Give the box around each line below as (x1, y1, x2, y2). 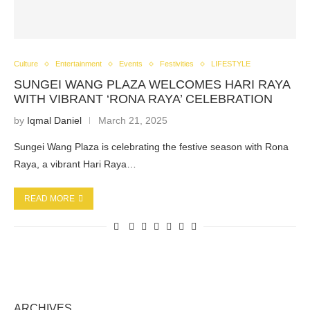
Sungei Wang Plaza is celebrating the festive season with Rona (14, 141, 289, 152)
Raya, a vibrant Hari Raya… (14, 158, 136, 170)
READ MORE (24, 194, 75, 203)
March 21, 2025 (98, 115, 167, 126)
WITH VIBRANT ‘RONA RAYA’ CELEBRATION (14, 92, 273, 106)
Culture (14, 60, 38, 68)
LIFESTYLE (211, 60, 250, 68)
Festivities (160, 60, 194, 68)
